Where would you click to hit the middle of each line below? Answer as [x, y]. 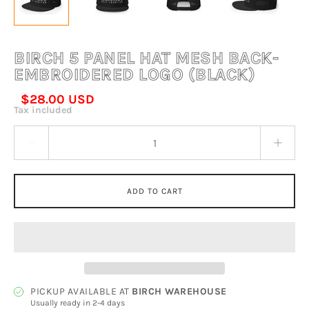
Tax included [43, 110]
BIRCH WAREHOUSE [179, 291]
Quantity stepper [47, 131]
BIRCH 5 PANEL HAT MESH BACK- [146, 58]
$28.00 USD [58, 99]
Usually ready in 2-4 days [78, 303]
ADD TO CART [154, 191]
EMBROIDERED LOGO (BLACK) [134, 74]
